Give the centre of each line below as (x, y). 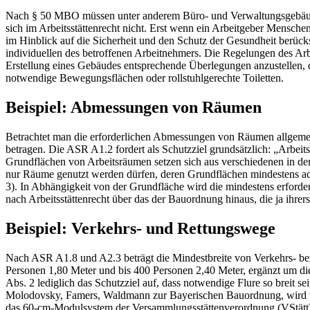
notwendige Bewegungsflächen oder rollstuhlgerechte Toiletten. (145, 78)
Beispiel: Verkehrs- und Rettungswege (140, 228)
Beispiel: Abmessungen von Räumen (134, 108)
